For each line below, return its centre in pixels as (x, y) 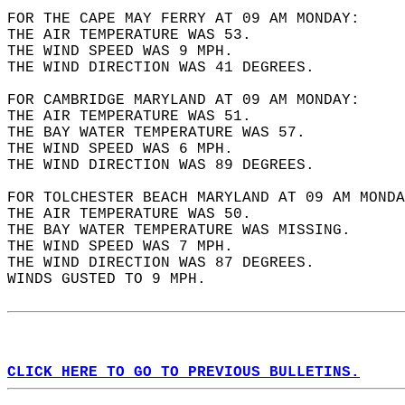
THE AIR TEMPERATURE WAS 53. (138, 35)
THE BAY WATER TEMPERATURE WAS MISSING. (188, 231)
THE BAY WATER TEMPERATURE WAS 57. (165, 133)
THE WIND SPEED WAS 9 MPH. (129, 52)
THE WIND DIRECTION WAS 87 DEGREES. (170, 263)
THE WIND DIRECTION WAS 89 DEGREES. (170, 165)
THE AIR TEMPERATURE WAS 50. (138, 214)
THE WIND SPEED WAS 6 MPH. (129, 149)
